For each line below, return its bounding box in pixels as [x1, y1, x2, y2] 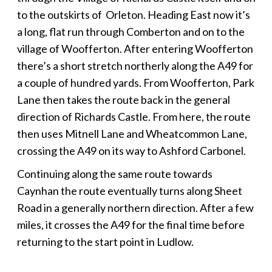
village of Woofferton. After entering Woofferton [16, 41, 253, 55]
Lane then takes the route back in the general [16, 92, 230, 106]
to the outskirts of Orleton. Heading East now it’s [16, 7, 250, 21]
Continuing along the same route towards [16, 166, 212, 180]
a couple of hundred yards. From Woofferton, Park [16, 75, 254, 89]
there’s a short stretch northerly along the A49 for [16, 58, 253, 72]
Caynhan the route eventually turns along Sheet [16, 183, 242, 197]
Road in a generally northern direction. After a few [16, 200, 254, 214]
